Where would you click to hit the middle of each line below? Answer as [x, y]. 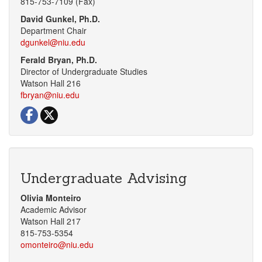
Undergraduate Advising [104, 178]
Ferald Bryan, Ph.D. [59, 60]
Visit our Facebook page [82, 112]
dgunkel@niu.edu [53, 42]
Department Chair [54, 31]
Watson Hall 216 [51, 83]
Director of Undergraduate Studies [84, 72]
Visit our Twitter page [96, 112]
